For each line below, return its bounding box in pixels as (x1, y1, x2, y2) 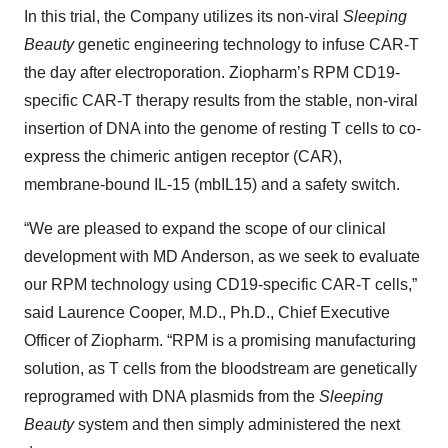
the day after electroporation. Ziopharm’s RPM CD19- (24, 64, 400, 82)
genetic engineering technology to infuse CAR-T (74, 36, 419, 54)
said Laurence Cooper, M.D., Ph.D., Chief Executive (24, 304, 390, 322)
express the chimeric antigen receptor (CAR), (24, 148, 342, 166)
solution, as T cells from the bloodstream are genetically (24, 360, 417, 378)
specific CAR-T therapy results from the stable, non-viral (24, 92, 418, 110)
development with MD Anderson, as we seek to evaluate (24, 248, 420, 266)
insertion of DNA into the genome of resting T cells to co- (24, 120, 421, 138)
